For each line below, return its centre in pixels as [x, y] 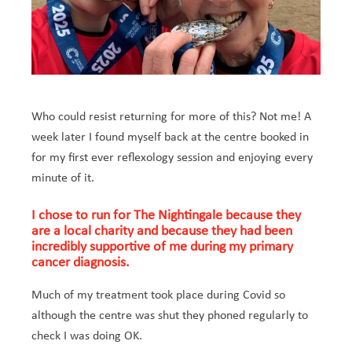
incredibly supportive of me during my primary [162, 247]
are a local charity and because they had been [162, 232]
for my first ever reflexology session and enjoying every [172, 158]
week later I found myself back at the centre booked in [170, 138]
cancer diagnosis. [81, 263]
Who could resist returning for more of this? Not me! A [171, 117]
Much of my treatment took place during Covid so [158, 296]
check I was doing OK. [87, 337]
